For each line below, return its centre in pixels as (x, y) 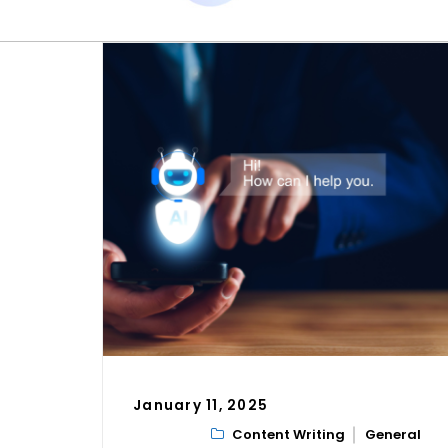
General (393, 435)
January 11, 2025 (200, 406)
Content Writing (288, 435)
